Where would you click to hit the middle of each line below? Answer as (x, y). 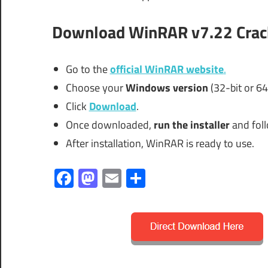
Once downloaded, (109, 124)
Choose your (95, 87)
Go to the (88, 69)
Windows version (167, 87)
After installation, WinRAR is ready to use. (160, 143)
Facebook (112, 178)
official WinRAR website (167, 69)
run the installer (191, 124)
